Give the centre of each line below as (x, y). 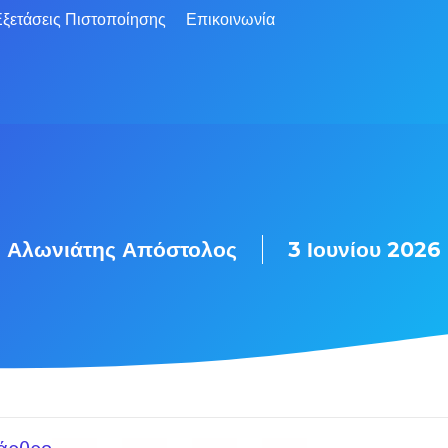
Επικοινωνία (230, 19)
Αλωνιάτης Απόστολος (122, 249)
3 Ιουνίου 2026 (364, 249)
